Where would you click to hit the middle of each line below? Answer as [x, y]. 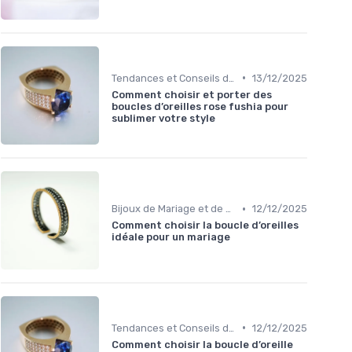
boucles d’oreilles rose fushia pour [200, 106]
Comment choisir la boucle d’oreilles [205, 225]
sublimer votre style [163, 118]
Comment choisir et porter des [192, 94]
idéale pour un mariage [171, 237]
